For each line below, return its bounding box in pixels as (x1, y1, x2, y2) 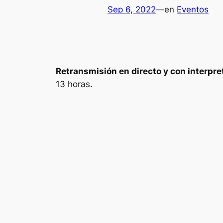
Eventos (177, 4, 209, 15)
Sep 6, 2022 (108, 4, 156, 15)
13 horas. (56, 79, 93, 89)
